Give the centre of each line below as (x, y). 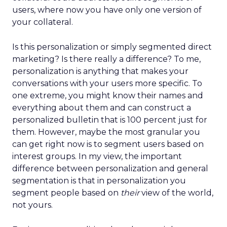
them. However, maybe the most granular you (106, 132)
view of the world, (176, 193)
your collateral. (43, 22)
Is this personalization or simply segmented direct (112, 47)
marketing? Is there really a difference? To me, (106, 59)
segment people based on (66, 193)
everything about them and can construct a (102, 108)
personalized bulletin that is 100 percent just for (110, 120)
